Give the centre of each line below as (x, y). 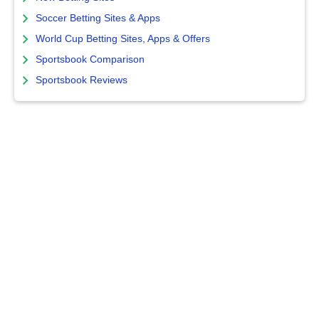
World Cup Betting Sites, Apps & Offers (123, 39)
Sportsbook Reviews (82, 80)
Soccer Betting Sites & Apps (98, 19)
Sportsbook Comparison (90, 60)
